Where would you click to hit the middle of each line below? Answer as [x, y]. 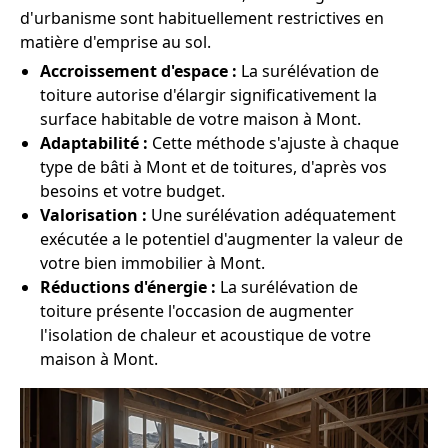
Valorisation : [93, 215]
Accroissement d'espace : [138, 71]
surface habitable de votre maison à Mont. [200, 119]
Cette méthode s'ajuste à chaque [273, 143]
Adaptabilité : [94, 143]
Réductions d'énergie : [128, 287]
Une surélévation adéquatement [271, 215]
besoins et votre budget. [132, 191]
